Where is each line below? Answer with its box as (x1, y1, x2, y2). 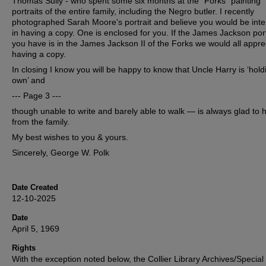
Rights (12, 243, 36, 253)
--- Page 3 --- (12, 91, 61, 101)
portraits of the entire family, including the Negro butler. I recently (12, 7, 254, 17)
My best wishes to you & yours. (12, 132, 128, 142)
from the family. (12, 117, 69, 127)
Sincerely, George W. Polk (12, 148, 109, 158)
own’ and (12, 75, 45, 85)
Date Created (12, 183, 58, 192)
